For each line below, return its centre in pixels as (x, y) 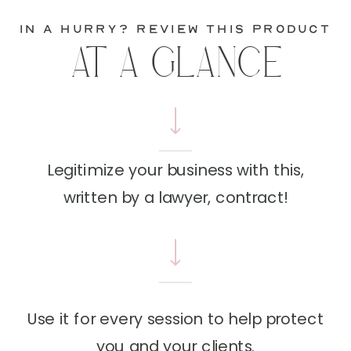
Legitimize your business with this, (175, 170)
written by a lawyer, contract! (175, 197)
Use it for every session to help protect (175, 319)
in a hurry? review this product (175, 29)
